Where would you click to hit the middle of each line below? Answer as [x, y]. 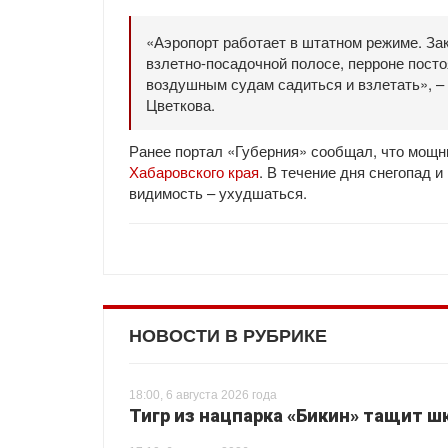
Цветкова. [180, 104]
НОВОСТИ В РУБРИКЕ [228, 336]
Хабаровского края [194, 171]
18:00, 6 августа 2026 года [203, 395]
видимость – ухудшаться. [220, 192]
